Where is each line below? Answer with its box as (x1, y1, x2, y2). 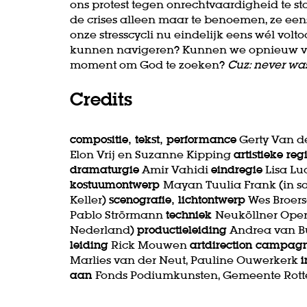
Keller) (70, 192, 109, 206)
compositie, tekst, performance (70, 132, 236, 146)
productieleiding (137, 222, 227, 236)
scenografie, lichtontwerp (109, 192, 245, 206)
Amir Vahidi (139, 162, 211, 176)
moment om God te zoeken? (70, 57, 228, 71)
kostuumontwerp (70, 177, 163, 191)
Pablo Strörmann (70, 207, 166, 221)
